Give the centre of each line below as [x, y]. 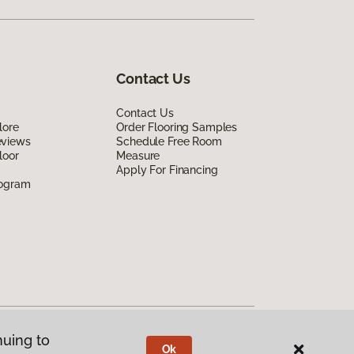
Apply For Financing [167, 169]
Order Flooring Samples [177, 127]
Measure [138, 155]
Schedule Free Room [169, 141]
